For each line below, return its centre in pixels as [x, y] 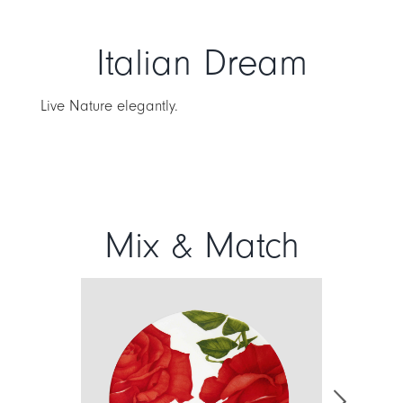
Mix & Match [201, 246]
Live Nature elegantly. [109, 106]
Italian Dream [201, 64]
